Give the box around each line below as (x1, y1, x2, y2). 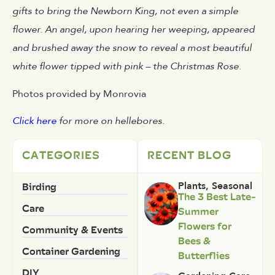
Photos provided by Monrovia (12, 87, 146, 101)
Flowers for (177, 218, 231, 234)
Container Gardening (22, 243, 120, 260)
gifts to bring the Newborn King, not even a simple (12, 4, 238, 18)
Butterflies (177, 247, 230, 264)
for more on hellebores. (56, 114, 165, 128)
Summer (177, 203, 219, 220)
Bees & (177, 233, 211, 249)
